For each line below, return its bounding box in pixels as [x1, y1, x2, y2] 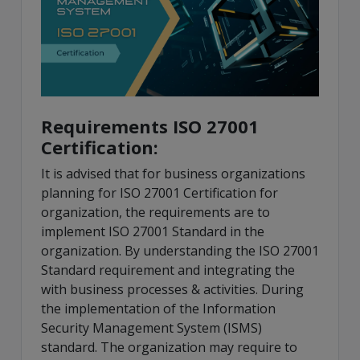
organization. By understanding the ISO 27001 [41, 242, 319, 260]
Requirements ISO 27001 [41, 114, 259, 139]
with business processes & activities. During [41, 280, 304, 299]
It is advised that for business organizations [41, 165, 305, 183]
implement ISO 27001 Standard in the [41, 223, 264, 241]
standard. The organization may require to [41, 338, 297, 357]
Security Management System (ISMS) [41, 319, 262, 337]
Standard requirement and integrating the [41, 261, 295, 280]
